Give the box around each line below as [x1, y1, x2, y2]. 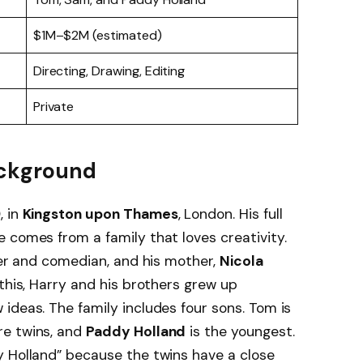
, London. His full [177, 205, 283, 224]
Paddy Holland [86, 322, 186, 341]
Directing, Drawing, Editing [32, 62, 186, 79]
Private [32, 97, 75, 115]
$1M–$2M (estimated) [32, 26, 162, 44]
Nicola [219, 252, 263, 271]
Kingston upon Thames [22, 205, 178, 224]
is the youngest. [186, 322, 295, 341]
